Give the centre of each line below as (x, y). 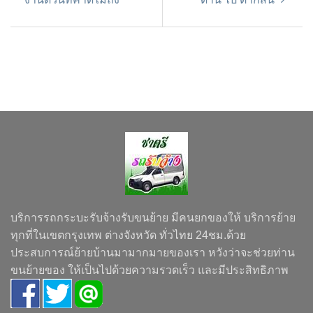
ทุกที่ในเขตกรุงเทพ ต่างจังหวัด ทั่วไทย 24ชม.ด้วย (128, 235)
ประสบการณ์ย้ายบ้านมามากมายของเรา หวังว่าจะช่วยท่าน (153, 253)
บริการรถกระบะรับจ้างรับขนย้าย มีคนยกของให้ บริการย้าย (153, 218)
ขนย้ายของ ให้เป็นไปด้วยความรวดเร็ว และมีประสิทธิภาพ (150, 270)
